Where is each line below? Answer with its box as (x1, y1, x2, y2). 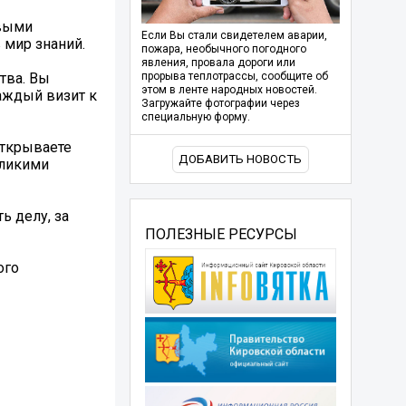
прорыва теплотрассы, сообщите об (140, 70, 328, 83)
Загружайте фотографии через (140, 97, 300, 111)
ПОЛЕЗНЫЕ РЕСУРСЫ (144, 225, 297, 243)
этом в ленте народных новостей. (140, 83, 317, 97)
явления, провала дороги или (140, 56, 295, 70)
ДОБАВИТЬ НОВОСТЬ (179, 152, 303, 167)
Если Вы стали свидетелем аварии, (140, 29, 327, 43)
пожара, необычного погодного (140, 43, 306, 56)
